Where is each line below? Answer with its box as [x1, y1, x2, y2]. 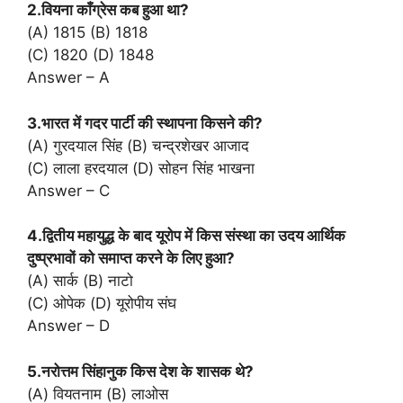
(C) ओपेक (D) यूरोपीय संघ [27, 294, 176, 313]
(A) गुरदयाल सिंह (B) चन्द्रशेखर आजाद [27, 136, 249, 155]
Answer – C [27, 181, 110, 200]
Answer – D [27, 317, 110, 336]
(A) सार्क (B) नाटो [27, 272, 133, 291]
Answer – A [27, 68, 110, 87]
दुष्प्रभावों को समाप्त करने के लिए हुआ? [27, 249, 235, 268]
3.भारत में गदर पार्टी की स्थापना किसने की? [27, 113, 263, 132]
